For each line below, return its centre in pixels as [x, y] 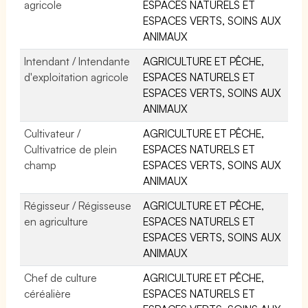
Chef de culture [61, 277]
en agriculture [56, 221]
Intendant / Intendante [77, 61]
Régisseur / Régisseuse [78, 205]
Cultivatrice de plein [71, 149]
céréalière [47, 293]
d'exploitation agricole [77, 77]
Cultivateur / [53, 133]
